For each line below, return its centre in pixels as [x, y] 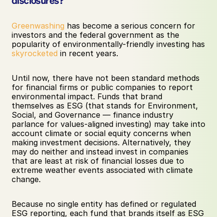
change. [27, 179]
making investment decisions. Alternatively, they [101, 142]
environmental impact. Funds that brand [87, 96]
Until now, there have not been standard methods [106, 78]
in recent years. [89, 53]
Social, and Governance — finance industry [93, 115]
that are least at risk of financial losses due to [98, 161]
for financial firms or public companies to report [102, 87]
